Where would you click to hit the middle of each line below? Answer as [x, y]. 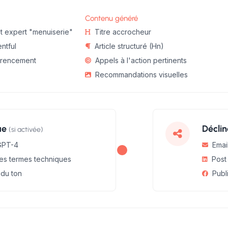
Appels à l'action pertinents [141, 60]
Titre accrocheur [123, 32]
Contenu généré [111, 18]
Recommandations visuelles [141, 75]
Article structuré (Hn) [129, 46]
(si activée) [26, 130]
